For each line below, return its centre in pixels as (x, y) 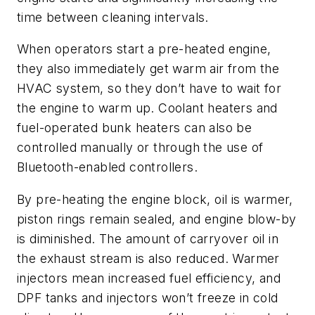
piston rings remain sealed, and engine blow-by (157, 219)
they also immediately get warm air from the (148, 69)
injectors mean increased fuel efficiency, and (149, 278)
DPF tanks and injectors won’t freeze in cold (148, 297)
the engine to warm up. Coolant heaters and (147, 108)
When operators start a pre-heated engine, (144, 49)
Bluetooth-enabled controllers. (107, 167)
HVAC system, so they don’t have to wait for (149, 89)
